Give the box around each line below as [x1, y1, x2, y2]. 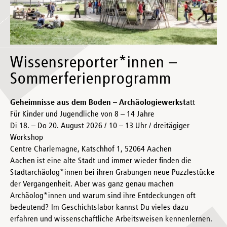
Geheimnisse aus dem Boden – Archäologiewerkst [10, 98, 186, 107]
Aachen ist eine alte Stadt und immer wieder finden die [10, 157, 192, 165]
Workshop [10, 133, 43, 142]
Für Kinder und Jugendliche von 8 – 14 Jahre [10, 110, 155, 119]
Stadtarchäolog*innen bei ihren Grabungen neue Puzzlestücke [10, 168, 215, 177]
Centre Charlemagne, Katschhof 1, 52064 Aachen [10, 145, 172, 154]
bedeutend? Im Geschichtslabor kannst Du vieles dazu [10, 203, 188, 212]
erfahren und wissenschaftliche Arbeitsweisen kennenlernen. [10, 215, 212, 223]
